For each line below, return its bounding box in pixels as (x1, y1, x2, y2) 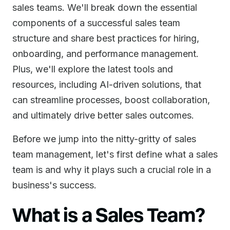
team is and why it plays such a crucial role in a (12, 164, 211, 175)
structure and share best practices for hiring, (12, 33, 199, 44)
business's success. (12, 180, 97, 190)
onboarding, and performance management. (12, 48, 199, 59)
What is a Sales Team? (12, 202, 205, 225)
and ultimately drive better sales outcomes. (12, 110, 194, 121)
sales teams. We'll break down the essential (12, 2, 197, 13)
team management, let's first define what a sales (12, 149, 218, 160)
